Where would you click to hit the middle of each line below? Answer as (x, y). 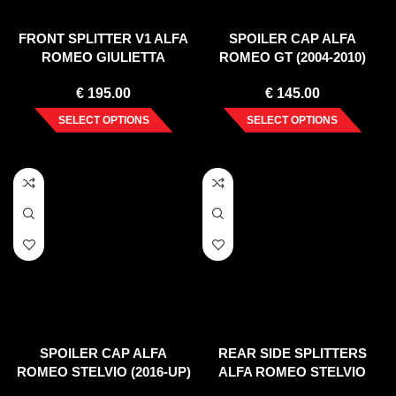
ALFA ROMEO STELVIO (293, 371)
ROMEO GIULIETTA (103, 57)
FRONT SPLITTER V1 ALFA (103, 38)
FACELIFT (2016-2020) (103, 75)
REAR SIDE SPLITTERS (292, 353)
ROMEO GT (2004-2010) (292, 57)
